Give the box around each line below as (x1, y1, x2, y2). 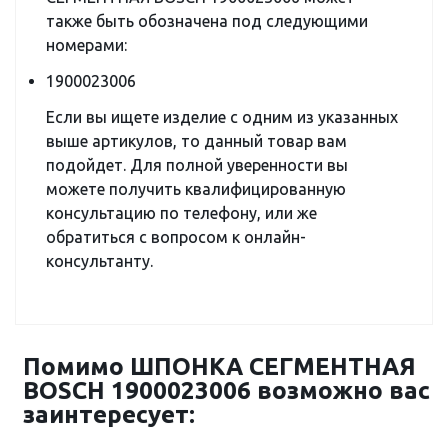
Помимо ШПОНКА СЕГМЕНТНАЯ (23, 353, 416, 380)
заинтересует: (23, 401, 195, 428)
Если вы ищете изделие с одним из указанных (46, 108, 398, 126)
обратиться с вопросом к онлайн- (46, 228, 306, 246)
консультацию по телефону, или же (46, 204, 317, 222)
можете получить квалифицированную (46, 180, 346, 198)
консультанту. (46, 252, 153, 270)
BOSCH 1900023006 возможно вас (23, 377, 430, 404)
